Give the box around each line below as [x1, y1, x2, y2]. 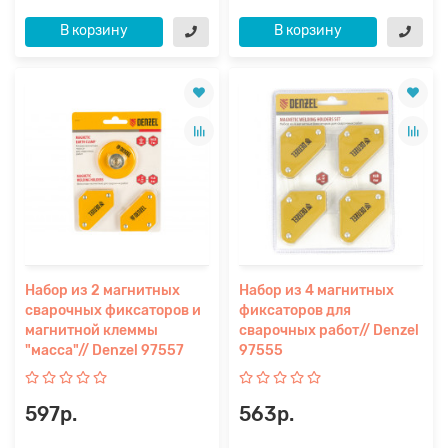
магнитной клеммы [25, 321, 158, 339]
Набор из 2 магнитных [25, 281, 180, 299]
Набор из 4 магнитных [239, 281, 394, 299]
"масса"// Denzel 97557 [25, 341, 184, 359]
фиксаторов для [239, 301, 351, 319]
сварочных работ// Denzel [239, 321, 419, 339]
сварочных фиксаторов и [25, 301, 201, 319]
